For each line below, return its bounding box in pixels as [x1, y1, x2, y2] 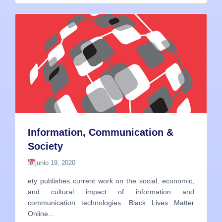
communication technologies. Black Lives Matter [28, 199, 194, 207]
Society [28, 141, 63, 152]
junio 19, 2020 [35, 159, 75, 167]
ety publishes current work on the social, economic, [28, 177, 194, 185]
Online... [28, 210, 54, 218]
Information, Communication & [28, 127, 173, 138]
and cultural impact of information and [28, 188, 194, 196]
